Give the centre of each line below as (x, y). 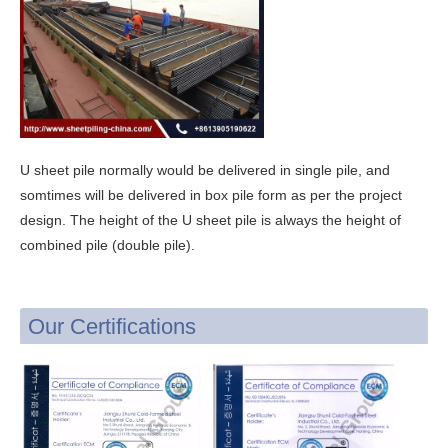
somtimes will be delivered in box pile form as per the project (211, 194)
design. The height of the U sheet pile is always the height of (210, 219)
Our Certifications (112, 326)
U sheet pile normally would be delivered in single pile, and (205, 169)
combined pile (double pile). (107, 244)
